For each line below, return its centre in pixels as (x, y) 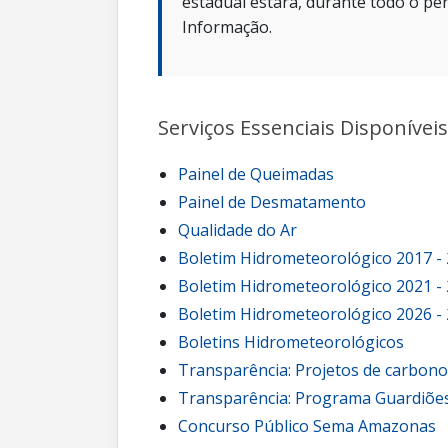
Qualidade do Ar (237, 230)
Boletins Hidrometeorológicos (291, 342)
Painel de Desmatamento (272, 202)
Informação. (227, 27)
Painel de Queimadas (256, 174)
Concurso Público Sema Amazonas (307, 426)
